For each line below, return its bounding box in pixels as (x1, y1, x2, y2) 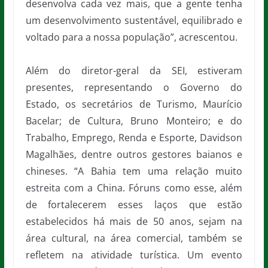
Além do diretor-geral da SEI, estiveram (25, 63, 243, 77)
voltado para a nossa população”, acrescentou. (25, 30, 237, 44)
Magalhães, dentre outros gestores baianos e (25, 147, 243, 161)
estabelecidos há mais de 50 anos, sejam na (25, 214, 243, 228)
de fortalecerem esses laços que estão (25, 197, 243, 211)
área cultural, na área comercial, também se (25, 231, 243, 245)
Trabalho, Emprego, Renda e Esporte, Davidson (25, 130, 243, 144)
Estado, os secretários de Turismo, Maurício (25, 97, 243, 111)
